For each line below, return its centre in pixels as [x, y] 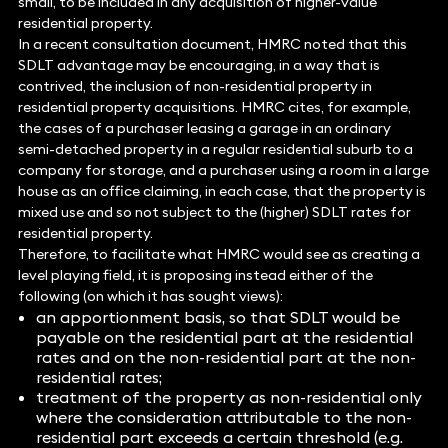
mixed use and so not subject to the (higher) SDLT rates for [214, 212]
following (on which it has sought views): [150, 296]
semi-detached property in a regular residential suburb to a [215, 149]
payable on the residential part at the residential [224, 337]
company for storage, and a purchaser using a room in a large [223, 170]
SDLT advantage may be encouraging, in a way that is [198, 65]
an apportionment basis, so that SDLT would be [217, 317]
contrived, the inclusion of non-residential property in [194, 86]
